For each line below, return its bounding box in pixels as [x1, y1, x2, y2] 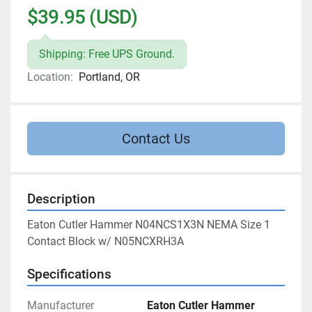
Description [27, 192, 95, 208]
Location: [27, 70, 73, 84]
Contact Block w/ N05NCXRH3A [27, 235, 184, 249]
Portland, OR [79, 70, 140, 84]
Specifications [27, 267, 111, 283]
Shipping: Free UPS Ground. [39, 47, 175, 61]
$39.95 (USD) [27, 6, 138, 29]
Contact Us [122, 130, 190, 148]
